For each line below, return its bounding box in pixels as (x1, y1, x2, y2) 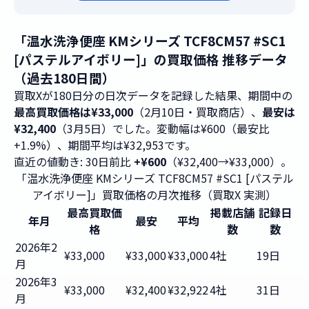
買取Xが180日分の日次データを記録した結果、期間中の (14, 87, 292, 103)
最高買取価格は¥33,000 (14, 103, 133, 120)
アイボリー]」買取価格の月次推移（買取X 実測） (32, 186, 277, 203)
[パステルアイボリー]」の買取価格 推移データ (14, 50, 288, 68)
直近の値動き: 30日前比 (14, 153, 134, 170)
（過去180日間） (14, 68, 115, 87)
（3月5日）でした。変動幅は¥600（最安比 (56, 120, 270, 137)
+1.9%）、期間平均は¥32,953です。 (14, 137, 196, 153)
